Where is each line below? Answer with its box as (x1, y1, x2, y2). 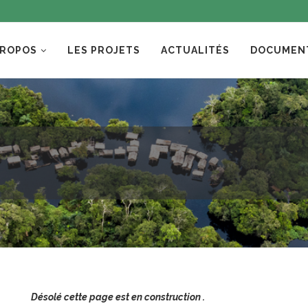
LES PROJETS (67, 45, 140, 56)
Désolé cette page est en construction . (8, 291, 182, 302)
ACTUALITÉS (161, 45, 230, 56)
